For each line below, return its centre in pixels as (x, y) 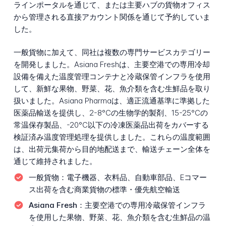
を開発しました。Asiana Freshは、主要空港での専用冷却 (111, 65)
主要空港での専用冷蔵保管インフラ (145, 205)
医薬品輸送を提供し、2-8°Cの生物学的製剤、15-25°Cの (110, 113)
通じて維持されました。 (55, 161)
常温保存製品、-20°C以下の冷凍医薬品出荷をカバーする (111, 125)
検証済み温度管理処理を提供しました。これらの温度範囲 (112, 137)
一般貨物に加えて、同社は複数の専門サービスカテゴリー (112, 52)
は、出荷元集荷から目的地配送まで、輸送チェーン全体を (112, 149)
